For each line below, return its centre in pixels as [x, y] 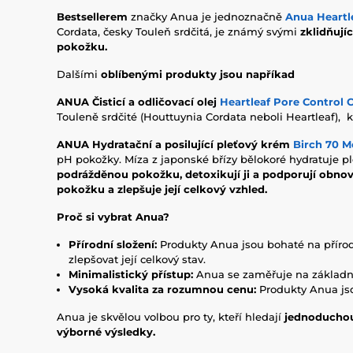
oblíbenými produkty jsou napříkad [198, 74]
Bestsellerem [92, 17]
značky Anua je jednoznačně [206, 17]
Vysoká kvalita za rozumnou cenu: [162, 289]
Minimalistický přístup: [131, 274]
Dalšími [79, 74]
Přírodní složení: [113, 244]
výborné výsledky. [106, 332]
